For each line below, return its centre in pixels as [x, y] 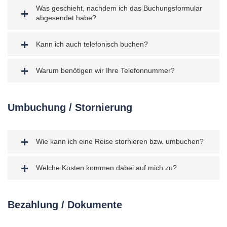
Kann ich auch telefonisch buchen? [92, 44]
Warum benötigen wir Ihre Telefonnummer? [105, 70]
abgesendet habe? [66, 17]
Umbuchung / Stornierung [70, 107]
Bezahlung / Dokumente [65, 204]
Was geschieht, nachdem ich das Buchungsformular [119, 8]
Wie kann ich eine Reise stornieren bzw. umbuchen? [120, 141]
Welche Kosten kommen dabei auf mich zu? [106, 167]
